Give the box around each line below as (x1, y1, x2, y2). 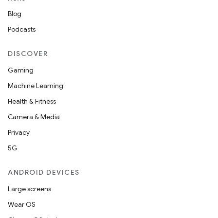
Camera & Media (8, 112, 60, 121)
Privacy (8, 128, 30, 137)
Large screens (8, 184, 51, 193)
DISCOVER (8, 49, 48, 58)
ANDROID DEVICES (8, 168, 80, 177)
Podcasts (8, 25, 36, 34)
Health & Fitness (8, 97, 56, 106)
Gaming (8, 66, 34, 74)
